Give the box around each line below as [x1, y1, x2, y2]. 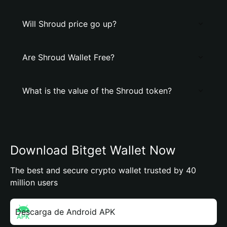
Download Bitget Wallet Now [10, 143, 176, 158]
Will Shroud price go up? [22, 19, 117, 29]
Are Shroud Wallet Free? [22, 52, 115, 62]
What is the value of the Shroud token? [22, 86, 172, 96]
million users [10, 177, 58, 187]
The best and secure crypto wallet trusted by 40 [10, 165, 196, 175]
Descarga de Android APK [15, 207, 115, 217]
